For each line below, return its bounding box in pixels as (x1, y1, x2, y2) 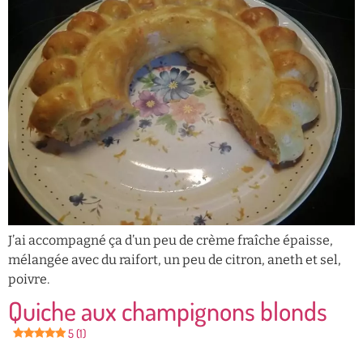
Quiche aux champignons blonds (8, 293, 327, 327)
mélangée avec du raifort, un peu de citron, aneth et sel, (8, 251, 341, 267)
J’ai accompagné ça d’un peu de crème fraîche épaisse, (8, 232, 333, 248)
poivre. (8, 271, 49, 287)
